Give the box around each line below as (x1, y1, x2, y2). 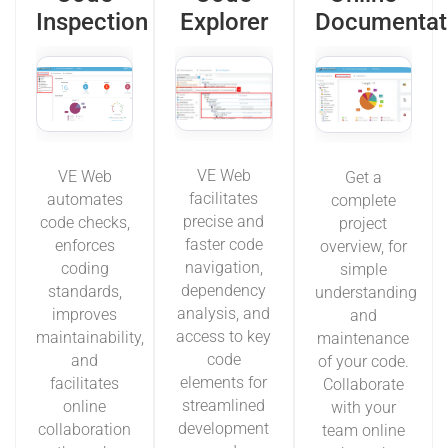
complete (330, 190, 396, 210)
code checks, (39, 212, 130, 232)
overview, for (319, 236, 407, 256)
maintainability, (36, 327, 144, 347)
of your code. (317, 351, 409, 371)
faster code (184, 235, 263, 255)
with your (330, 397, 396, 417)
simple (339, 259, 387, 279)
